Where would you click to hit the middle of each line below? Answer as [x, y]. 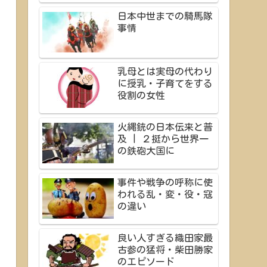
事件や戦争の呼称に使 [165, 182]
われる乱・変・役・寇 [165, 194]
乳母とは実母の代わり [165, 71]
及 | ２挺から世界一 [163, 139]
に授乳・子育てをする [165, 83]
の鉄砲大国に [146, 150]
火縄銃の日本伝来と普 [165, 127]
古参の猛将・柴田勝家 [165, 249]
